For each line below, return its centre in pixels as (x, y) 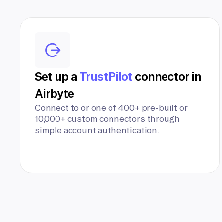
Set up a (57, 76)
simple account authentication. (97, 130)
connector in (167, 76)
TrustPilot (106, 76)
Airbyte (55, 93)
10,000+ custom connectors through (107, 119)
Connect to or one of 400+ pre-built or (111, 107)
